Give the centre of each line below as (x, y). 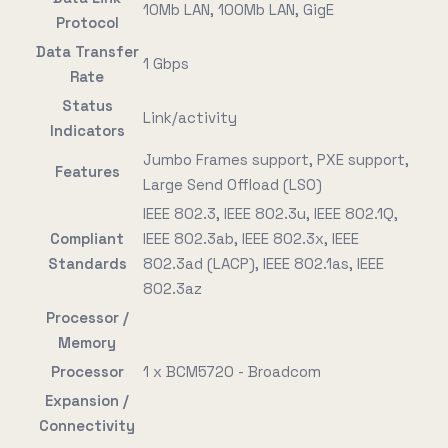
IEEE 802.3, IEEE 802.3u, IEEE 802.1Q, (270, 213)
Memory (87, 342)
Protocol (87, 22)
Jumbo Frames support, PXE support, (276, 159)
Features (87, 171)
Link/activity (190, 117)
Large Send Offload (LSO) (232, 184)
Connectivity (87, 425)
